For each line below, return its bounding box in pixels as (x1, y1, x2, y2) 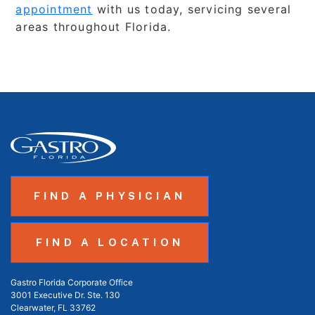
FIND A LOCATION (36, 236, 184, 249)
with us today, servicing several (92, 1, 292, 16)
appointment (15, 1, 93, 16)
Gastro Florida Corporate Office (11, 277, 133, 288)
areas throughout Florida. (15, 19, 172, 34)
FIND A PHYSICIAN (33, 190, 186, 202)
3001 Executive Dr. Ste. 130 (11, 290, 120, 301)
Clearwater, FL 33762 (11, 302, 96, 314)
